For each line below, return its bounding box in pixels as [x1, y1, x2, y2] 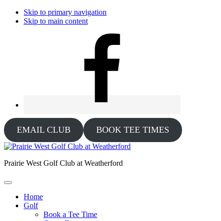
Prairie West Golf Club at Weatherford [4, 159, 123, 167]
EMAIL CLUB [16, 125, 71, 135]
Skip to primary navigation [24, 8, 107, 16]
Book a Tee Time [43, 210, 97, 219]
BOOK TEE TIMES [96, 125, 169, 135]
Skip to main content [24, 17, 88, 25]
